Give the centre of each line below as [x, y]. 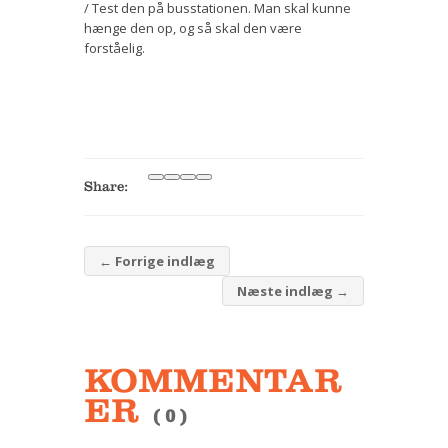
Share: [106, 185]
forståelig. [114, 47]
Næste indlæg [285, 290]
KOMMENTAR [213, 380]
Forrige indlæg [165, 260]
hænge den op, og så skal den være [193, 27]
